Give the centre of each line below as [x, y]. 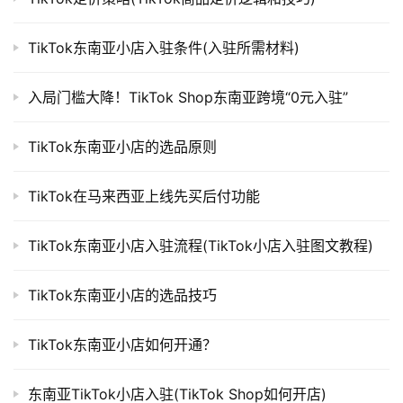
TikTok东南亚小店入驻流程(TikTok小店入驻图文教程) [201, 246]
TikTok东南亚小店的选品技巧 [122, 296]
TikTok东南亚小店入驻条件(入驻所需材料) [164, 48]
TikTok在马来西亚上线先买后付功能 [144, 197]
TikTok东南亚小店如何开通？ [122, 345]
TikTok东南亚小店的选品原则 [122, 147]
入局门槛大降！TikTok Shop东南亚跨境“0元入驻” [188, 98]
